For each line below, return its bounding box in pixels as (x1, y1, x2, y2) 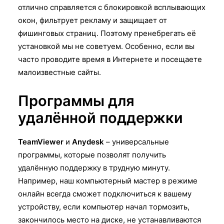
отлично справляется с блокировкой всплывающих (18, 2, 205, 12)
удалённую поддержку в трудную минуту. (18, 162, 170, 172)
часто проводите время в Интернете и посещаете (18, 54, 202, 64)
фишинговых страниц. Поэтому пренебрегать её (18, 28, 196, 38)
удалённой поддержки (18, 108, 183, 126)
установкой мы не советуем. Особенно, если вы (18, 41, 194, 51)
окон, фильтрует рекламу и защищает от (18, 15, 167, 25)
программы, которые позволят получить (18, 149, 166, 159)
